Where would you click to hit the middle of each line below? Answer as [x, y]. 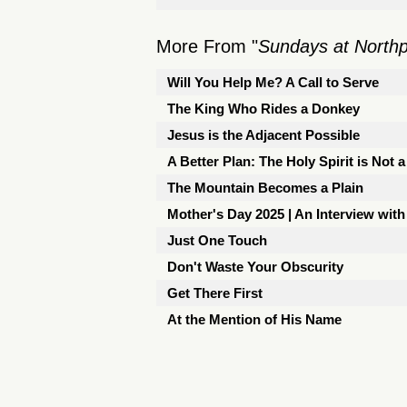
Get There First [215, 293]
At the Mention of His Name [254, 319]
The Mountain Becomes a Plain [265, 188]
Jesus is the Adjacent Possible [263, 135]
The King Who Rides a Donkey [263, 109]
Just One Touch [217, 240]
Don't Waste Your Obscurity [255, 267]
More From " [207, 46]
